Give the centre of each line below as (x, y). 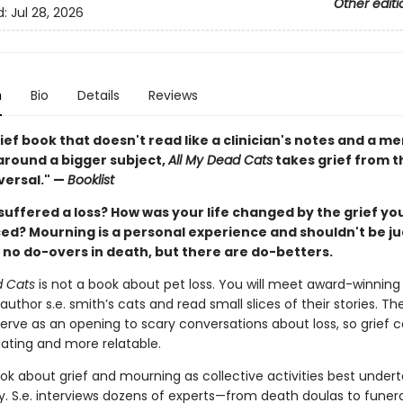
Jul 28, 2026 (47, 13)
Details (98, 95)
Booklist (90, 180)
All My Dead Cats (220, 160)
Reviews (173, 95)
